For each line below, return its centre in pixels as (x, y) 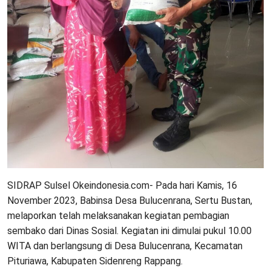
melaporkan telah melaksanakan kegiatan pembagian (118, 215)
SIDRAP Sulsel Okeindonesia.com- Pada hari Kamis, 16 (122, 185)
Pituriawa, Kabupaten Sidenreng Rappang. (95, 261)
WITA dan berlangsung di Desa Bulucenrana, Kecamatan (125, 246)
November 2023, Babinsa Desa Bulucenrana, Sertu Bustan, (130, 200)
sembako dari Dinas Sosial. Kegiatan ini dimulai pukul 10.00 (129, 230)
